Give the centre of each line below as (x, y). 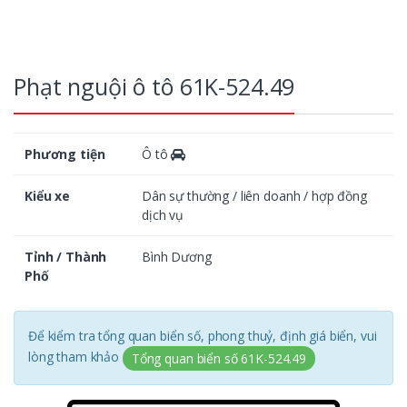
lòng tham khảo (75, 357)
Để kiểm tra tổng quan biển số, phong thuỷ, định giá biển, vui (203, 335)
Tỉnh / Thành (66, 256)
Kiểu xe (48, 195)
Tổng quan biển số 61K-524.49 (218, 358)
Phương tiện (65, 154)
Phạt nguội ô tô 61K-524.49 (154, 86)
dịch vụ (163, 214)
